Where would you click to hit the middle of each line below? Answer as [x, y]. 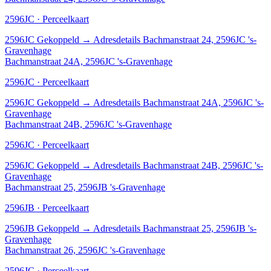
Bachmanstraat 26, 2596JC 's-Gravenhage [85, 250]
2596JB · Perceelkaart [47, 207]
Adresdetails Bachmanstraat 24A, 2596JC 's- [178, 102]
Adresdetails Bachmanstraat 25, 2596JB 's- [175, 228]
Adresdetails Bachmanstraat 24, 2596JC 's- [175, 39]
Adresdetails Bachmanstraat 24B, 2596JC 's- [178, 165]
